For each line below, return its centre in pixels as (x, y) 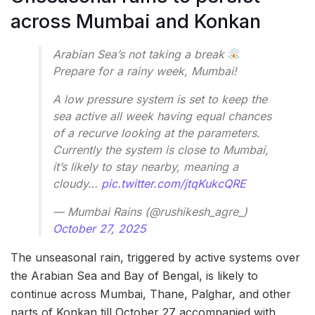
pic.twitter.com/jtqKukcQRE (174, 183)
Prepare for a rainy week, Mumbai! (145, 71)
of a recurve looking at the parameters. (156, 133)
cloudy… (77, 183)
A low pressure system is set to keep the (160, 99)
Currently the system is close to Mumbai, (161, 149)
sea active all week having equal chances (162, 116)
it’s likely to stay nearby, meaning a (146, 166)
